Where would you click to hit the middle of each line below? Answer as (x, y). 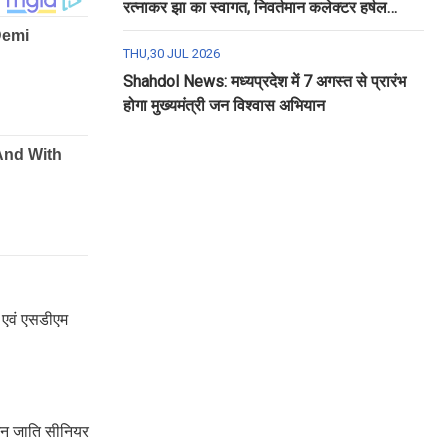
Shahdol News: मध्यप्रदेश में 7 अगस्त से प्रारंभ (264, 81)
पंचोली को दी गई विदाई (186, 31)
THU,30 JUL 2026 (171, 53)
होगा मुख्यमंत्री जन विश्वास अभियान (223, 105)
